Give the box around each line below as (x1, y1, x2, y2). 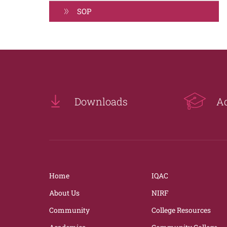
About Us (49, 188, 80, 198)
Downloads (74, 94, 128, 108)
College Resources (152, 205, 211, 215)
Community (49, 205, 90, 215)
